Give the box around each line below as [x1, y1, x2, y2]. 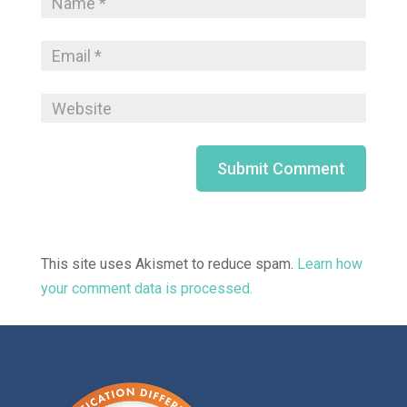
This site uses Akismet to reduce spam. [40, 255, 297, 273]
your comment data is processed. [40, 280, 253, 298]
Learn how [296, 255, 362, 273]
